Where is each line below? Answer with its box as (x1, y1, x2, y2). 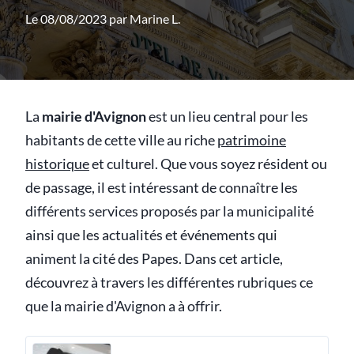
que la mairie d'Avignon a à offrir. (25, 298, 222, 314)
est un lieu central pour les (146, 108, 308, 125)
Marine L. (130, 11, 180, 26)
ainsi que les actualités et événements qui (25, 227, 277, 243)
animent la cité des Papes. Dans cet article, (25, 250, 283, 267)
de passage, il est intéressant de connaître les (25, 179, 298, 196)
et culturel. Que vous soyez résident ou (89, 156, 327, 172)
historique (25, 156, 89, 172)
